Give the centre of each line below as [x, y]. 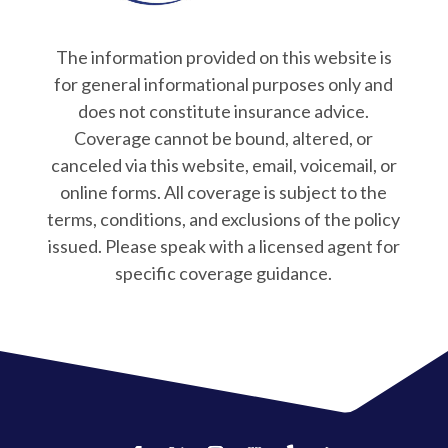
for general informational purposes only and [224, 84]
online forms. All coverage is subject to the [224, 192]
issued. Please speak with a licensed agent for [223, 246]
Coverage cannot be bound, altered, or [224, 138]
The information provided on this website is [223, 57]
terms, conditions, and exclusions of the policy [224, 219]
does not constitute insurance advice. [224, 111]
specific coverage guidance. [224, 273]
